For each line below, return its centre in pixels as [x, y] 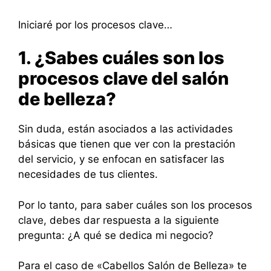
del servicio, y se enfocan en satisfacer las [121, 159]
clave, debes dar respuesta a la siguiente [119, 220]
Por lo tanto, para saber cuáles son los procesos [135, 205]
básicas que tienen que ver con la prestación [127, 144]
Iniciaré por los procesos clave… [95, 24]
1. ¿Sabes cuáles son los [121, 58]
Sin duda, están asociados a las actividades [126, 129]
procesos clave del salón [123, 79]
